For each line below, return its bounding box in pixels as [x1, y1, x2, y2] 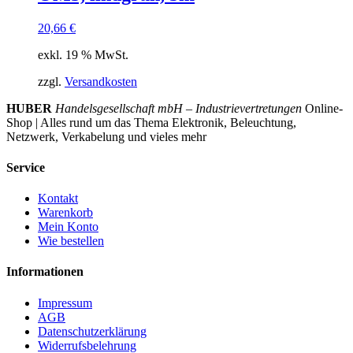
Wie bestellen [38, 234, 104, 248]
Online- [302, 101, 343, 115]
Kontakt [38, 191, 78, 206]
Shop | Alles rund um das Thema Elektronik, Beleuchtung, [6, 115, 296, 129]
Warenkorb [38, 206, 93, 220]
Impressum [38, 295, 92, 310]
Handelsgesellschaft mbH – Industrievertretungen [55, 101, 302, 115]
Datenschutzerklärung [38, 324, 147, 338]
